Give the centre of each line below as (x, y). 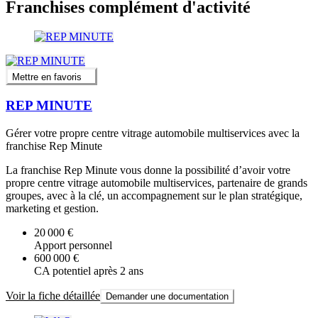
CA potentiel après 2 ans (89, 271)
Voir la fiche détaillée (53, 296)
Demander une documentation (167, 297)
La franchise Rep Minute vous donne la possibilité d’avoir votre (148, 170)
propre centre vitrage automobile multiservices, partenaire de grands (157, 183)
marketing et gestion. (52, 209)
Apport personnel (73, 246)
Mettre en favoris (47, 77)
